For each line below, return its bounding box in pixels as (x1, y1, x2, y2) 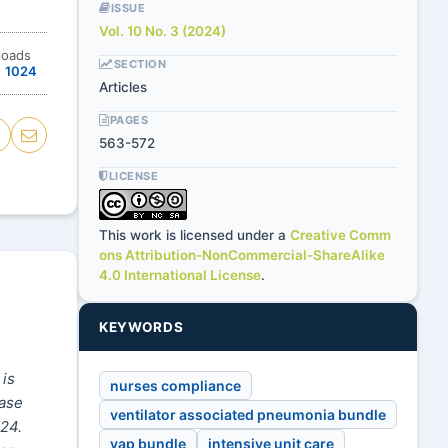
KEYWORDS (99, 319, 184, 335)
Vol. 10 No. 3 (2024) (99, 23, 226, 39)
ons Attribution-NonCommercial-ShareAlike (99, 247, 385, 263)
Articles (99, 79, 147, 95)
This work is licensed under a (99, 227, 290, 243)
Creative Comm (290, 227, 391, 243)
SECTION (113, 56, 167, 71)
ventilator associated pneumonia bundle (110, 406, 386, 423)
